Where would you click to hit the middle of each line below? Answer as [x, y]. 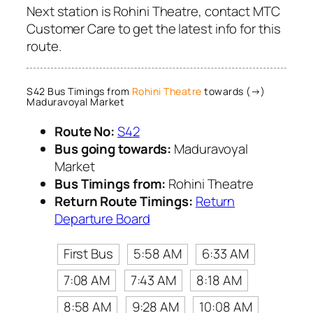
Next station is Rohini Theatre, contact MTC [153, 11]
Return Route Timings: [124, 202]
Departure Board [102, 219]
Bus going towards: [113, 149]
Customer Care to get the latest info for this [154, 28]
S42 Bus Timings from [79, 91]
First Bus [88, 254]
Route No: [85, 132]
